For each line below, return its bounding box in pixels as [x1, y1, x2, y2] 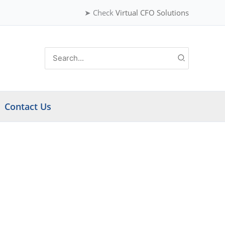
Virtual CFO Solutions [116, 8, 189, 18]
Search [45, 47, 68, 57]
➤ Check [84, 8, 116, 18]
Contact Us [5, 100, 52, 113]
